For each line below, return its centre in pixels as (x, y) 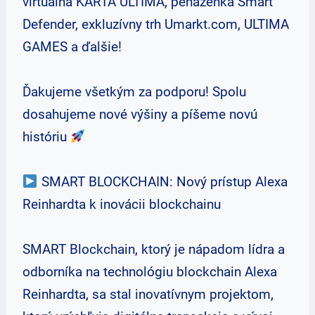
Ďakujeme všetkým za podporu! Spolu (134, 92)
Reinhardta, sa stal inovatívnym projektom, (148, 294)
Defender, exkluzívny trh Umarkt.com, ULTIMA (156, 24)
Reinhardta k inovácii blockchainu (122, 204)
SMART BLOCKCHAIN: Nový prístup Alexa (162, 182)
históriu (46, 137)
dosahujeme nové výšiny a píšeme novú (140, 114)
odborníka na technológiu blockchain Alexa (150, 272)
